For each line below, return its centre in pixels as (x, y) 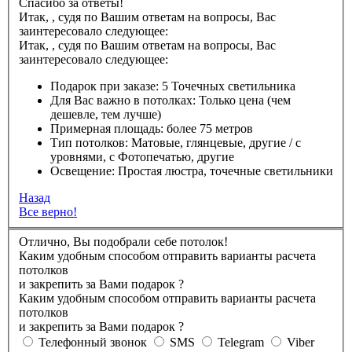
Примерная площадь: (107, 129)
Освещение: (82, 171)
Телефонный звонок (94, 342)
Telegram (242, 342)
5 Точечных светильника (229, 86)
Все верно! (48, 212)
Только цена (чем (245, 101)
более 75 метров (210, 129)
